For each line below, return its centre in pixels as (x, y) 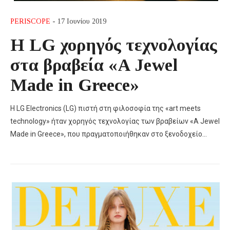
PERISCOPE (30, 21)
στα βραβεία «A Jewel (94, 64)
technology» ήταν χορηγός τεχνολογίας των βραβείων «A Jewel (115, 121)
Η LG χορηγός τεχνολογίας (114, 44)
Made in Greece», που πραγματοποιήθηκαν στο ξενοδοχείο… (109, 134)
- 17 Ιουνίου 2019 (78, 21)
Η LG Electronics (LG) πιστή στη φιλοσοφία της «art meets (106, 108)
